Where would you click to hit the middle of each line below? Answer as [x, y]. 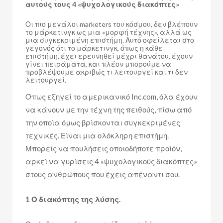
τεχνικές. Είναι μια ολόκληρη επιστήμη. [97, 135]
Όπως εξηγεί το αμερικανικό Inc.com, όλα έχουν [111, 96]
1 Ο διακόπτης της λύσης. [73, 199]
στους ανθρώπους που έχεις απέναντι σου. [103, 174]
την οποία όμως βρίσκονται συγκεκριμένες [103, 122]
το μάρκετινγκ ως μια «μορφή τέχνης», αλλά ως [109, 32]
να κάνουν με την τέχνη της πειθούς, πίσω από [109, 109]
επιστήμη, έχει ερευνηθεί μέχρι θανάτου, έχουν [109, 56]
